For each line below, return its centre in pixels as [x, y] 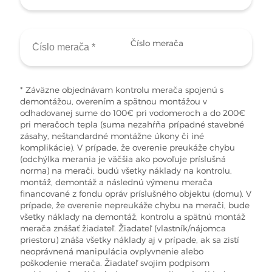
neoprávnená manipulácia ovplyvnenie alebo [112, 252]
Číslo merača [157, 43]
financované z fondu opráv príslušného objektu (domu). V [136, 194]
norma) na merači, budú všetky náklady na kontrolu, [126, 171]
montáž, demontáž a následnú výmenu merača [117, 182]
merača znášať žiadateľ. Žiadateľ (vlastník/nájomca [123, 229]
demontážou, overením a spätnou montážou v [114, 102]
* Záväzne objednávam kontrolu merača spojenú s [122, 90]
